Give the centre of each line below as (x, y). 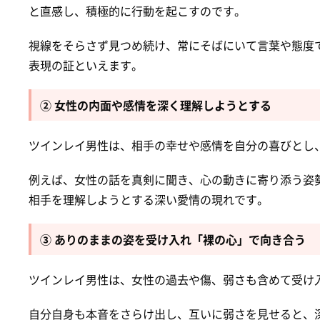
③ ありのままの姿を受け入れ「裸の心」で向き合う (173, 239)
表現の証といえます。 (86, 65)
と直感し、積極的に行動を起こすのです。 (137, 10)
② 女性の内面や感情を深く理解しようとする (156, 105)
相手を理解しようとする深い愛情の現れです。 (149, 199)
